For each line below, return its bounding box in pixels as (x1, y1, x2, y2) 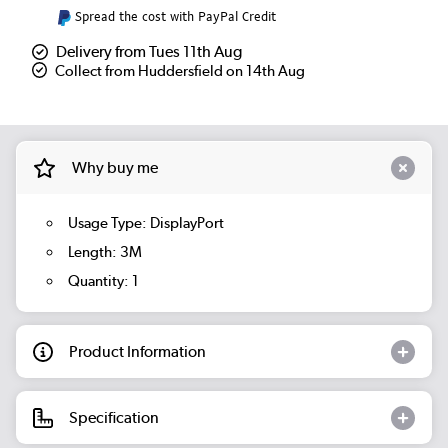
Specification (69, 407, 159, 427)
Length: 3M (67, 242, 142, 261)
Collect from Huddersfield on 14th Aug (55, 62, 306, 81)
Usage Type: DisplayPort (67, 214, 224, 233)
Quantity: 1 (67, 271, 139, 290)
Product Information (69, 341, 206, 361)
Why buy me (71, 157, 158, 177)
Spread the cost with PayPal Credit (74, 8, 276, 26)
